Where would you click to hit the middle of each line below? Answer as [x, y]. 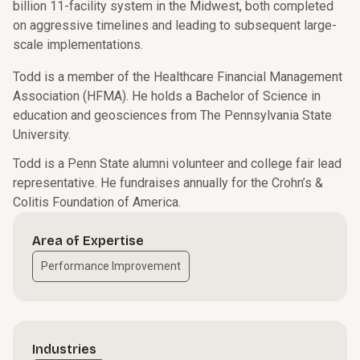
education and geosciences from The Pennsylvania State [172, 115]
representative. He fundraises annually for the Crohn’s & [168, 183]
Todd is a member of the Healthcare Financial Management [178, 77]
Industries [64, 349]
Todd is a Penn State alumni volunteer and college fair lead [177, 164]
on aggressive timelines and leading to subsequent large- [175, 25]
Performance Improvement [111, 266]
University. [42, 135]
